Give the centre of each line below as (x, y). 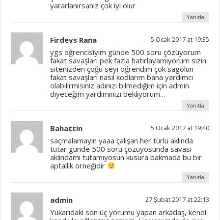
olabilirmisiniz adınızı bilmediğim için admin (120, 86)
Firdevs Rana (74, 40)
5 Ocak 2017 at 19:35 (180, 40)
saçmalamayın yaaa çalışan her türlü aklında (122, 141)
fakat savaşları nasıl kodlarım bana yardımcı (122, 77)
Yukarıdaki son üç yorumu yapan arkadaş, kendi (128, 212)
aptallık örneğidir (79, 166)
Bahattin (67, 128)
